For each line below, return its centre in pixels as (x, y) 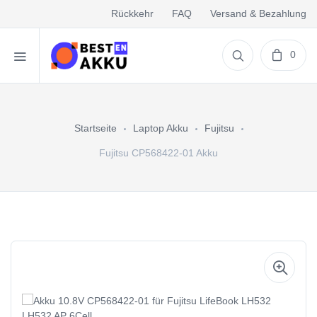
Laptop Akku (160, 128)
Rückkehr (132, 13)
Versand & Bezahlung (258, 13)
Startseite (95, 128)
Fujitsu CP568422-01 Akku (158, 153)
